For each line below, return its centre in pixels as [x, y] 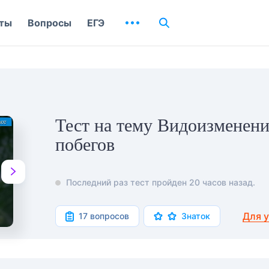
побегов [85, 144]
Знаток [196, 216]
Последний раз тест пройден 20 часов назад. [161, 183]
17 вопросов [104, 216]
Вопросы [50, 23]
